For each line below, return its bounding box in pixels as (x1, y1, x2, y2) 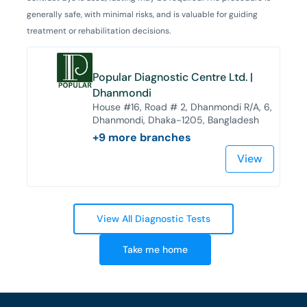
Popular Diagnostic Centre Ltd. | (93, 69, 254, 84)
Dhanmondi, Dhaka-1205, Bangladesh (93, 113, 260, 126)
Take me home (122, 243, 188, 256)
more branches (106, 130, 192, 145)
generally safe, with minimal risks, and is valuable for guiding (27, 8, 258, 20)
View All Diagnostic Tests (97, 212, 210, 225)
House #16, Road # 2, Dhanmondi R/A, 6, (93, 100, 273, 113)
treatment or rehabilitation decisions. (27, 25, 171, 36)
